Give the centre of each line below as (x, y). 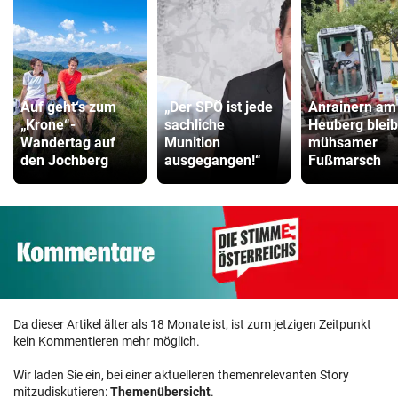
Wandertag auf (68, 143)
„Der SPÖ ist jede (219, 107)
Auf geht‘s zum (68, 107)
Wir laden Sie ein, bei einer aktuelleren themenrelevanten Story (181, 374)
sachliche (195, 125)
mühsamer (343, 143)
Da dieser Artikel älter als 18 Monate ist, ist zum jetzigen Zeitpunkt (192, 324)
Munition (192, 143)
